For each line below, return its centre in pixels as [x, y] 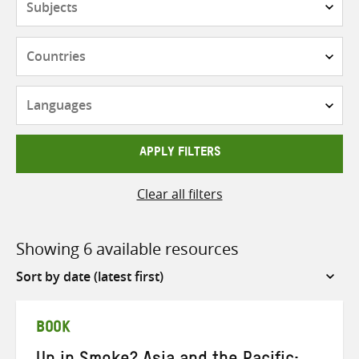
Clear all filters [179, 194]
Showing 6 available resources [127, 248]
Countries [208, 46]
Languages [211, 95]
